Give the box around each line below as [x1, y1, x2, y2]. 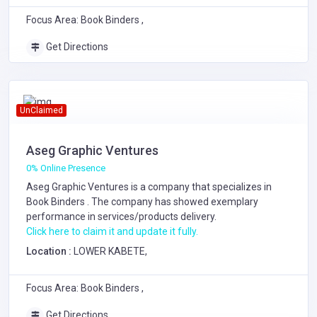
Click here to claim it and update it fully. [26, 225, 198, 237]
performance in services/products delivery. [26, 210, 217, 222]
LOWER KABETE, [74, 245, 147, 257]
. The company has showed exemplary [87, 195, 258, 207]
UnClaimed [19, 105, 63, 115]
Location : [26, 245, 74, 257]
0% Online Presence [26, 162, 105, 173]
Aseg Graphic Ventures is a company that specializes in [26, 180, 272, 192]
